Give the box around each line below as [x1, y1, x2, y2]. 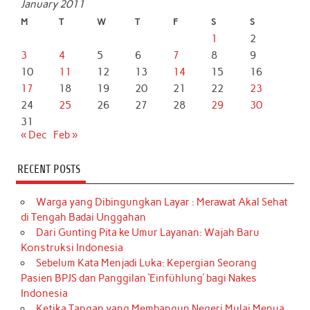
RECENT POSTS [17, 163, 80, 176]
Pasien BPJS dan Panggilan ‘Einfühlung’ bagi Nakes [21, 271, 257, 284]
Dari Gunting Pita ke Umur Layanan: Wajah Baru [35, 226, 259, 239]
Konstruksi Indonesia [21, 241, 124, 254]
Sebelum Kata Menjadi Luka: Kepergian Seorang [35, 256, 257, 269]
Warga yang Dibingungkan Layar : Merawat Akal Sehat [35, 195, 288, 208]
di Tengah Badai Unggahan [21, 210, 147, 224]
